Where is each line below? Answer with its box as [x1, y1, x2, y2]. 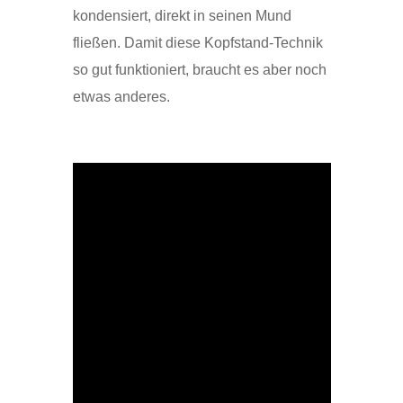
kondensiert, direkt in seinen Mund [72, 8, 291, 23]
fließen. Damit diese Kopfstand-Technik [72, 35, 323, 50]
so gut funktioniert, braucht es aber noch [72, 62, 327, 77]
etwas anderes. [72, 89, 170, 104]
